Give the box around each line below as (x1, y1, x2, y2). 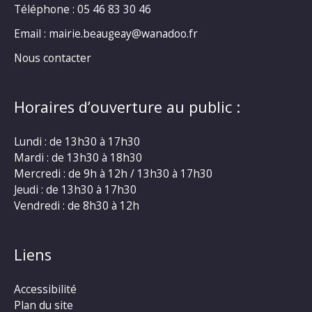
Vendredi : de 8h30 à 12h (14, 197, 139, 213)
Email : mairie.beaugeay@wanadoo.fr (14, 25, 198, 41)
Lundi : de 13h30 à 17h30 (14, 133, 140, 149)
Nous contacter (14, 49, 91, 65)
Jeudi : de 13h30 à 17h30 (14, 181, 136, 197)
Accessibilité (14, 281, 77, 297)
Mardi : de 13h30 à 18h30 (14, 149, 142, 165)
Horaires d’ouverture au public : (14, 97, 240, 118)
